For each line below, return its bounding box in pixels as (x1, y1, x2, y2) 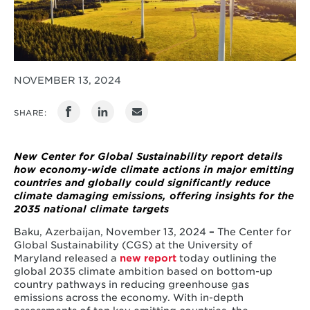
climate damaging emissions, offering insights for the (13, 190, 294, 202)
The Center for (214, 226, 291, 238)
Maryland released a (13, 253, 120, 264)
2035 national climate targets (13, 203, 169, 215)
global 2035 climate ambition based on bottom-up (13, 266, 273, 277)
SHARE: (13, 108, 47, 118)
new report (119, 253, 179, 264)
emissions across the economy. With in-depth (13, 292, 244, 304)
